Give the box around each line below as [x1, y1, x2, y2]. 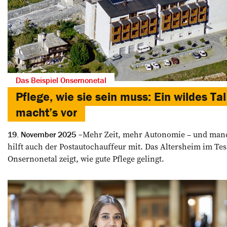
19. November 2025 [8, 129, 76, 139]
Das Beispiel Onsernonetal [16, 74, 106, 85]
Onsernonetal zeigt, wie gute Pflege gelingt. [8, 153, 164, 164]
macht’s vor [16, 104, 77, 120]
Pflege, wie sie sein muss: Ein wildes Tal [16, 89, 226, 104]
